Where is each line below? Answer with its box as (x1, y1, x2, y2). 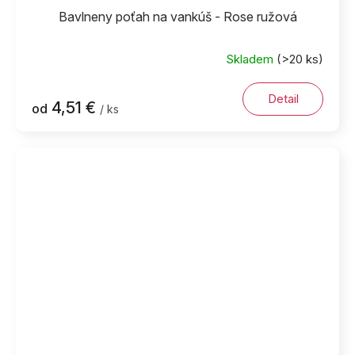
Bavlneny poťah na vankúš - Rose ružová (58, 8, 297, 25)
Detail (267, 90, 299, 106)
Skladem (226, 52, 277, 67)
